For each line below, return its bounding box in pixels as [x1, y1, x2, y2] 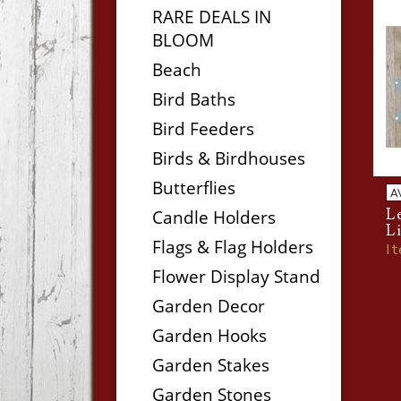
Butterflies [152, 175, 235, 200]
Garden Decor [152, 294, 265, 318]
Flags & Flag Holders [152, 235, 313, 259]
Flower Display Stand [152, 264, 320, 288]
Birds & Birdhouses [152, 146, 305, 170]
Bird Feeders [152, 116, 254, 141]
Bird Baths [152, 87, 235, 111]
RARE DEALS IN [152, 4, 271, 29]
